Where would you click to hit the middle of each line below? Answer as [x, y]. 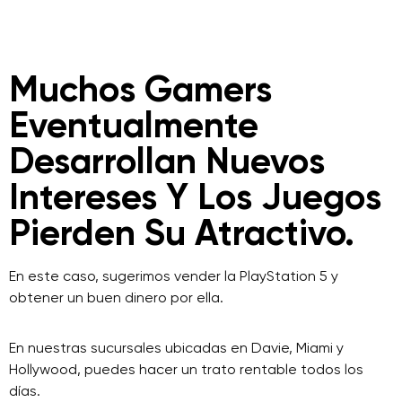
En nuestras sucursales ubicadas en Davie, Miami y [176, 348]
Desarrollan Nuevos [167, 161]
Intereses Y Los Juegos [195, 197]
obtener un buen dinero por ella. [116, 297]
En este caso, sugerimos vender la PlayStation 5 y [174, 276]
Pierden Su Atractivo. [182, 233]
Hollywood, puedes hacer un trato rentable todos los [186, 369]
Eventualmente [134, 125]
